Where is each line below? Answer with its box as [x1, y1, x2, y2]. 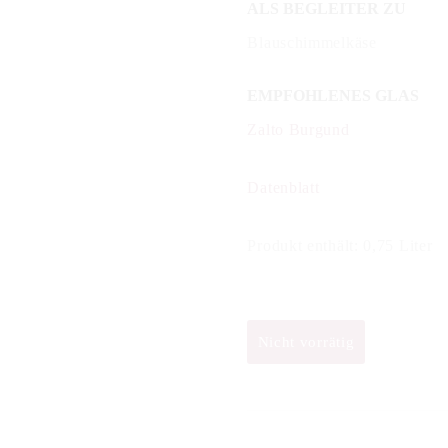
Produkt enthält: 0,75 [247, 237, 399, 255]
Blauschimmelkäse [247, 34, 377, 52]
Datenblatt [247, 179, 320, 197]
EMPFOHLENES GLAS [247, 87, 420, 105]
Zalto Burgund [247, 121, 350, 139]
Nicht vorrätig [257, 334, 355, 351]
